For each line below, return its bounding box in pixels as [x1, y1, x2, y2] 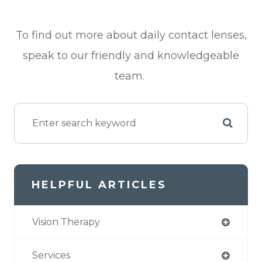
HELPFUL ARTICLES [32, 178, 167, 191]
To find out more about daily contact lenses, [15, 28, 247, 42]
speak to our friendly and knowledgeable [23, 49, 239, 62]
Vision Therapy [32, 216, 100, 227]
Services [32, 249, 70, 261]
